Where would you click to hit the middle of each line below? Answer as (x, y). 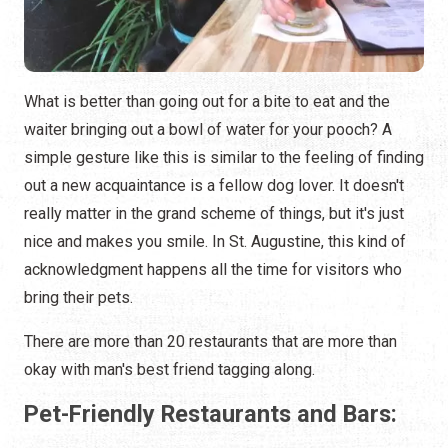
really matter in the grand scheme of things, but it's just (214, 214)
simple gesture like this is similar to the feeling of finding (224, 158)
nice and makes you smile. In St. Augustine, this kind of (215, 242)
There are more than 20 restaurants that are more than (210, 342)
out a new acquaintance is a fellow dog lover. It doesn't (214, 186)
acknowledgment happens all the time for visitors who (213, 270)
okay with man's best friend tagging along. (169, 370)
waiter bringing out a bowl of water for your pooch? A (208, 130)
